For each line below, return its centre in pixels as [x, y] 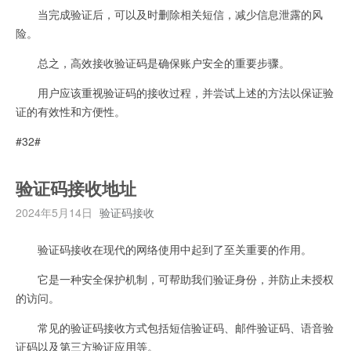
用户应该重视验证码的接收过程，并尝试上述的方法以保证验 [175, 92]
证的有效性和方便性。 [71, 111]
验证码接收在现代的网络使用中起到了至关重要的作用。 [164, 249]
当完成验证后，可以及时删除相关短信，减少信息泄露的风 [169, 14]
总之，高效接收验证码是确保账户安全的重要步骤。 [153, 62]
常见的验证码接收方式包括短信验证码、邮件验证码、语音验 [175, 327]
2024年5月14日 [54, 212]
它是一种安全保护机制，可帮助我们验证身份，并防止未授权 [175, 279]
